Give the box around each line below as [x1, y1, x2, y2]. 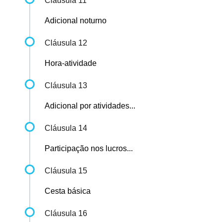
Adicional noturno [45, 16, 107, 25]
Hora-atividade [45, 59, 97, 68]
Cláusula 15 [45, 166, 87, 175]
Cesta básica [45, 187, 91, 196]
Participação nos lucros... [45, 144, 133, 153]
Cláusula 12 [45, 39, 87, 48]
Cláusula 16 [45, 209, 87, 218]
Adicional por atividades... [45, 102, 135, 111]
